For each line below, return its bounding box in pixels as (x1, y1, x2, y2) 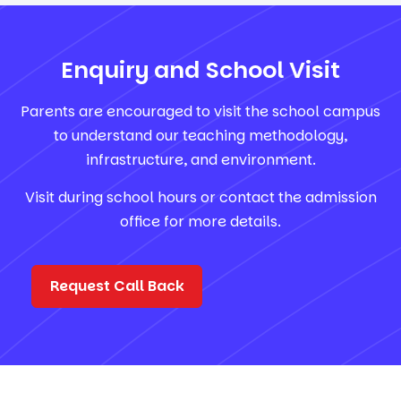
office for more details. (120, 211, 281, 232)
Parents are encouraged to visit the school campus (21, 101, 380, 122)
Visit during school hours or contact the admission (24, 187, 377, 208)
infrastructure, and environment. (85, 149, 316, 170)
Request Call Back (50, 276, 183, 296)
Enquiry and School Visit (61, 55, 340, 86)
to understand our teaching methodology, (54, 125, 347, 146)
